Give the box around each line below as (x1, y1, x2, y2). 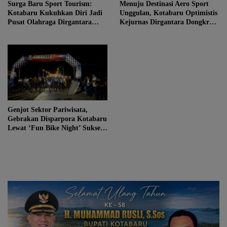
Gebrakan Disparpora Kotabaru (8, 115, 107, 123)
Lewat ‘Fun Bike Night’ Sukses (8, 124, 103, 132)
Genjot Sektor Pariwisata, (8, 106, 88, 114)
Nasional (8, 27, 34, 35)
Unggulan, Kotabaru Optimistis (120, 9, 217, 17)
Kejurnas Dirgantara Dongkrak (120, 18, 217, 26)
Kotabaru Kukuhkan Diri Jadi (8, 9, 102, 17)
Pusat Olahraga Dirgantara (8, 18, 92, 26)
